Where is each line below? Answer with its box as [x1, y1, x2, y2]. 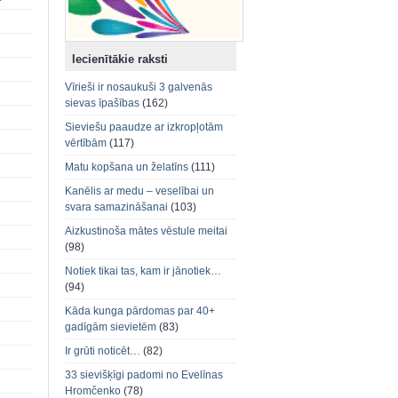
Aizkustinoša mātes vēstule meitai [65, 225, 227, 238]
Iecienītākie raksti [72, 52, 168, 67]
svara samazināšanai [65, 201, 168, 214]
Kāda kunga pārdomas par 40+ [65, 305, 215, 318]
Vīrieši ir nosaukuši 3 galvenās [65, 81, 212, 94]
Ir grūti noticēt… [65, 345, 140, 358]
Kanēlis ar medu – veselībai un [65, 185, 214, 198]
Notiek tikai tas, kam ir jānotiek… [65, 265, 221, 278]
